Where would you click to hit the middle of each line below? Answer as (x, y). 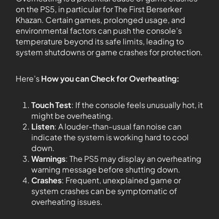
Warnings (48, 159)
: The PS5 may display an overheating (133, 159)
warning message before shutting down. (106, 170)
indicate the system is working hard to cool (110, 137)
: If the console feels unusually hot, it (137, 105)
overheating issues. (67, 202)
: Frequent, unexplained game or (121, 180)
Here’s (28, 79)
